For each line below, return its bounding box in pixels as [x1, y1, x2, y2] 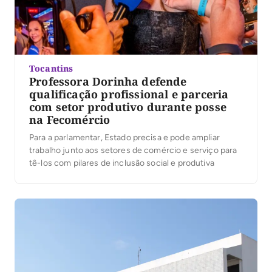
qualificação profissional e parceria [29, 86, 229, 101]
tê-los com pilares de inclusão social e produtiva [29, 157, 214, 168]
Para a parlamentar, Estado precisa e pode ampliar [29, 132, 220, 143]
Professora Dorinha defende [29, 73, 187, 89]
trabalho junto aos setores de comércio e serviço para [29, 144, 237, 155]
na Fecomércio [29, 112, 110, 127]
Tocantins [29, 62, 73, 74]
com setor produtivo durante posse [29, 99, 226, 114]
